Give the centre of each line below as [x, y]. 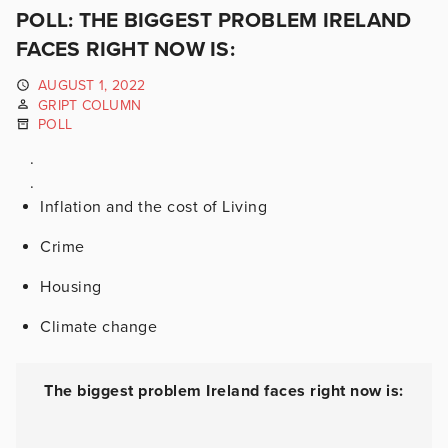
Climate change [98, 326]
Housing [71, 286]
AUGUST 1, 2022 [92, 85]
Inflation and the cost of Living [153, 206]
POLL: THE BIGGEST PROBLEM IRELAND [214, 20]
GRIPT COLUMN [89, 105]
